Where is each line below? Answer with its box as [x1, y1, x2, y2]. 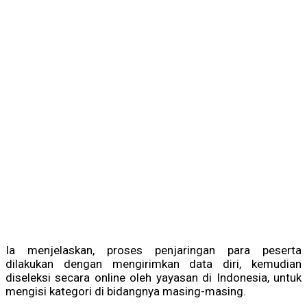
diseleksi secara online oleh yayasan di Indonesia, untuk [5, 271, 302, 285]
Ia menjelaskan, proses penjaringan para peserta [5, 243, 302, 258]
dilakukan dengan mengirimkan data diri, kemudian [5, 257, 302, 271]
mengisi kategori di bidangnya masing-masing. [5, 284, 246, 299]
